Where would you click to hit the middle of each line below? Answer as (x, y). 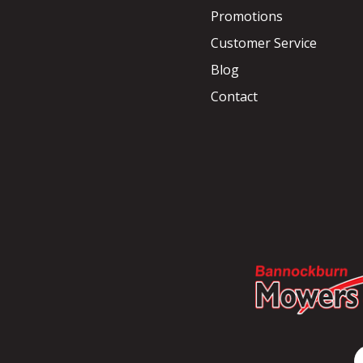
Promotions (246, 16)
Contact (234, 97)
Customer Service (263, 43)
